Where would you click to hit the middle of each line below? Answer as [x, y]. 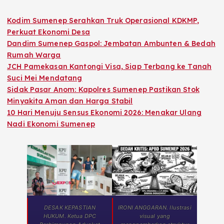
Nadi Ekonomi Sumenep [51, 124]
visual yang [155, 216]
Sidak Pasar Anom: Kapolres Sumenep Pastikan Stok [103, 90]
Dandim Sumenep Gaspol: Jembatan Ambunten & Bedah [111, 44]
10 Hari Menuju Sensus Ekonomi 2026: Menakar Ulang [104, 113]
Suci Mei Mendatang [45, 78]
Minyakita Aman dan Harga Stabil [70, 101]
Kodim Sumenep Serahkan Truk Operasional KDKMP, [103, 21]
